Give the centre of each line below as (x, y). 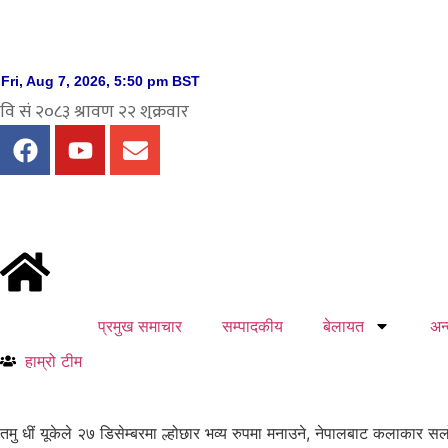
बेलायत (343, 326)
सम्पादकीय (252, 326)
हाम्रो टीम (53, 361)
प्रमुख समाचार (139, 326)
